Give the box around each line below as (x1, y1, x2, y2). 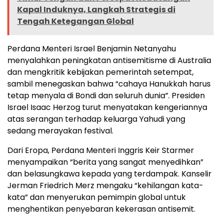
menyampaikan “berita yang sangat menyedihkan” (7, 156, 203, 168)
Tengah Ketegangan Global (17, 16, 134, 27)
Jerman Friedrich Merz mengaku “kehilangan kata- (7, 180, 203, 192)
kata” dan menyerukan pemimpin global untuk (7, 192, 186, 203)
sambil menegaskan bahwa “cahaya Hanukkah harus (7, 78, 211, 90)
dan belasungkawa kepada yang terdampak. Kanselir (7, 168, 212, 180)
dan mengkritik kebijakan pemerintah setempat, (7, 66, 194, 78)
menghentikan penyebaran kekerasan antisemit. (7, 203, 196, 215)
